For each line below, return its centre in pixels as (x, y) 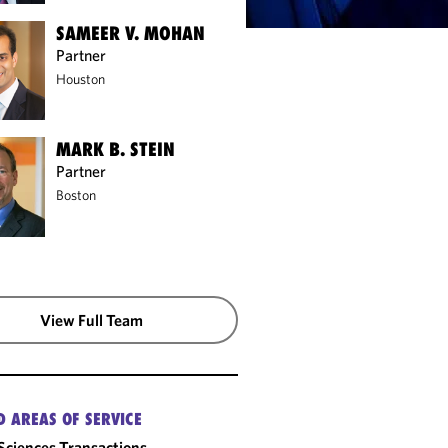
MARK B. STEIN (116, 149)
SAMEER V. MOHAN (131, 32)
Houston (81, 78)
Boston (76, 195)
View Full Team (92, 319)
